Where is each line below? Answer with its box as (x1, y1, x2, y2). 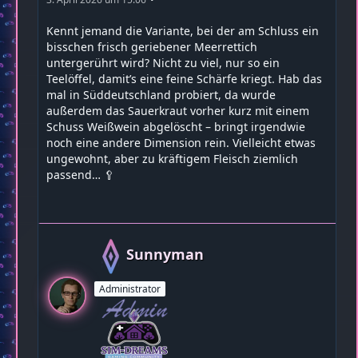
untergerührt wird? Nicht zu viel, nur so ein (46, 55, 280, 70)
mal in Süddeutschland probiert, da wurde (46, 87, 276, 102)
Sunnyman (126, 244, 204, 264)
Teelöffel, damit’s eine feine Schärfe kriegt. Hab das (46, 71, 322, 86)
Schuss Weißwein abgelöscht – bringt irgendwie (46, 119, 305, 134)
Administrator (99, 281, 161, 296)
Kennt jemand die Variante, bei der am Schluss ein (46, 23, 319, 38)
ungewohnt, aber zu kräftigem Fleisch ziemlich (46, 151, 298, 166)
